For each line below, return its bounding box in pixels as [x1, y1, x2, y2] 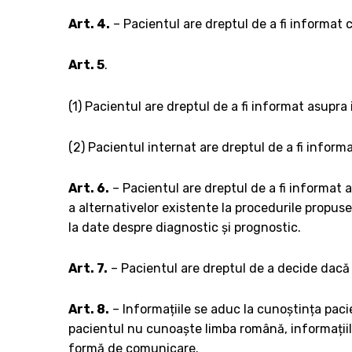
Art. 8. [68, 302, 109, 317]
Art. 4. [68, 16, 110, 32]
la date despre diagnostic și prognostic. [68, 219, 301, 235]
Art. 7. [68, 261, 108, 277]
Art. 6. [68, 180, 109, 196]
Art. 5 [68, 57, 104, 73]
